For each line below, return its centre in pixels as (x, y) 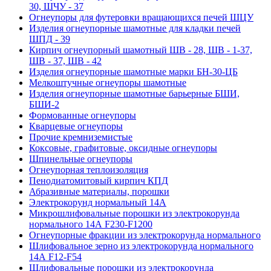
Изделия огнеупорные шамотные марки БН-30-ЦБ (133, 71)
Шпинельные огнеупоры (81, 158)
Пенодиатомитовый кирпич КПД (99, 180)
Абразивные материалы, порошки (99, 191)
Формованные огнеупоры (83, 115)
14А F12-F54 (55, 256)
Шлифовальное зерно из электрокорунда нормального (141, 246)
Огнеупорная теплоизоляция (89, 169)
